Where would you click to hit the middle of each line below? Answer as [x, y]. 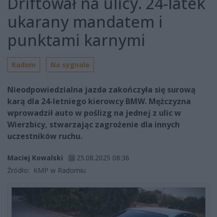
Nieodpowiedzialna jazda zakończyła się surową [101, 90]
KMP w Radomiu [59, 170]
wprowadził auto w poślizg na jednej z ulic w [94, 113]
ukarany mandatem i [85, 22]
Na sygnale [70, 65]
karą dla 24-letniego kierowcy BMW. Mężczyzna [99, 101]
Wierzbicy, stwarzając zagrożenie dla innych [93, 125]
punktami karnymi [76, 40]
